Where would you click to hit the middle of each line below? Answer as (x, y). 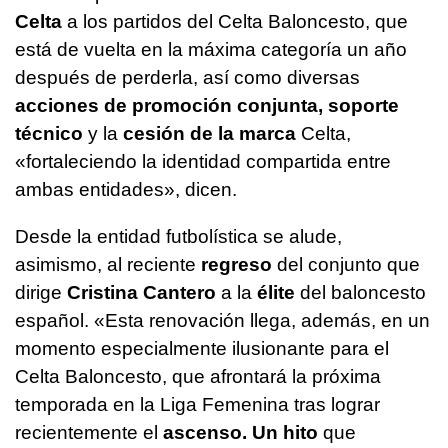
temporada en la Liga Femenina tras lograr (197, 405)
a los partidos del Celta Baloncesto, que (235, 22)
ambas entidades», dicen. (126, 190)
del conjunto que (346, 265)
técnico (49, 134)
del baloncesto (360, 293)
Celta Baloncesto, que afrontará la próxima (198, 377)
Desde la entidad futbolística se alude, (178, 237)
